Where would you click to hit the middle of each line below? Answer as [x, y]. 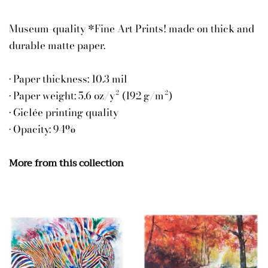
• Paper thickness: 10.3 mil [68, 79]
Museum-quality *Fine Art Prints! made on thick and [132, 28]
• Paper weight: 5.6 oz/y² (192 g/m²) [91, 95]
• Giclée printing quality [64, 112]
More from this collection [66, 163]
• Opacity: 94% [42, 129]
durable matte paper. [57, 45]
